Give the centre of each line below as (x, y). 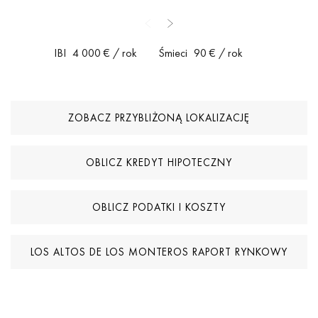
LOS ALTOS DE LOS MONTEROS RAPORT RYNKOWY (159, 252)
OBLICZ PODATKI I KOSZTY (159, 208)
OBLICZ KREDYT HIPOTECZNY (159, 163)
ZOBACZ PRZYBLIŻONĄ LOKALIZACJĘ (159, 118)
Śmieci (173, 53)
